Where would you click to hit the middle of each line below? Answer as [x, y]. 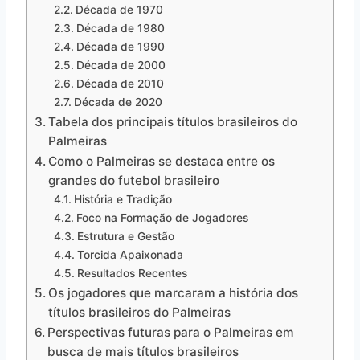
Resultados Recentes [132, 273]
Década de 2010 [120, 83]
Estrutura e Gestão [125, 236]
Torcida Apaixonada [130, 254]
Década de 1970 [119, 9]
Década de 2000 [121, 65]
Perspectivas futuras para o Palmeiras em [171, 332]
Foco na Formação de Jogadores [162, 217]
